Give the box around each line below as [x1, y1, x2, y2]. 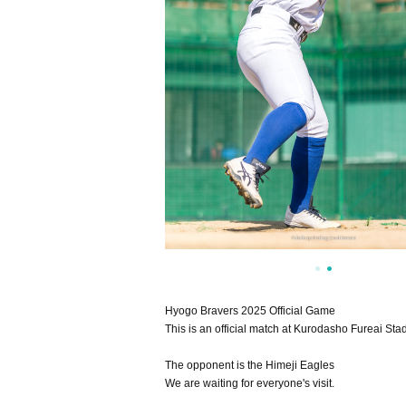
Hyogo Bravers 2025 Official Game [165, 304, 335, 317]
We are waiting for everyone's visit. [165, 377, 334, 390]
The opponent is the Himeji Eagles [165, 359, 334, 372]
